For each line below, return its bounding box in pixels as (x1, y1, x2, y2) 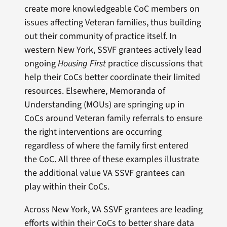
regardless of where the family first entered (24, 139, 188, 153)
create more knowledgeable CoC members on (24, 3, 200, 16)
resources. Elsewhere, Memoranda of (24, 85, 165, 98)
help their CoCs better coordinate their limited (24, 71, 200, 84)
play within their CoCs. (24, 180, 109, 194)
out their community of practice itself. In (24, 30, 177, 43)
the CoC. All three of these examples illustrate (24, 153, 199, 166)
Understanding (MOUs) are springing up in (24, 98, 184, 111)
